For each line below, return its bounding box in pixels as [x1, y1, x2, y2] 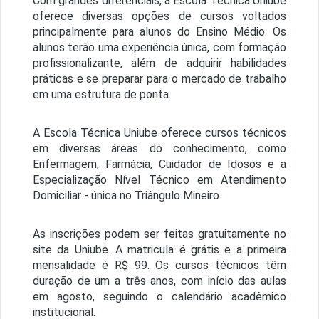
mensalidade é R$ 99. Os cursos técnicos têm [32, 258, 287, 273]
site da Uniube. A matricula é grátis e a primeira [32, 243, 287, 257]
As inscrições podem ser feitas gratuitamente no [32, 227, 287, 241]
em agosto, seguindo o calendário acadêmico [32, 290, 287, 304]
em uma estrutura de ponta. [32, 88, 171, 102]
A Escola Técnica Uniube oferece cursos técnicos [32, 126, 287, 140]
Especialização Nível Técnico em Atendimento [32, 173, 287, 187]
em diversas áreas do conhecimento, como [32, 142, 287, 156]
